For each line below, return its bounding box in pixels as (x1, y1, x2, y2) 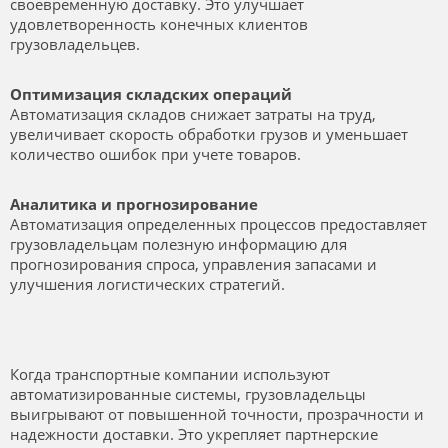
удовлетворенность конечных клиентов (10, 14, 308, 35)
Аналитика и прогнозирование (10, 194, 258, 215)
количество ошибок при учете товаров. (10, 144, 301, 165)
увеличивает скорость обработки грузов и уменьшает (10, 124, 408, 145)
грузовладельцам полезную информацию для (10, 234, 347, 255)
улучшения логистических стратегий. (10, 274, 285, 295)
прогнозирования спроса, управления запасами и (10, 254, 377, 275)
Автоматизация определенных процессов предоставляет (10, 214, 427, 235)
